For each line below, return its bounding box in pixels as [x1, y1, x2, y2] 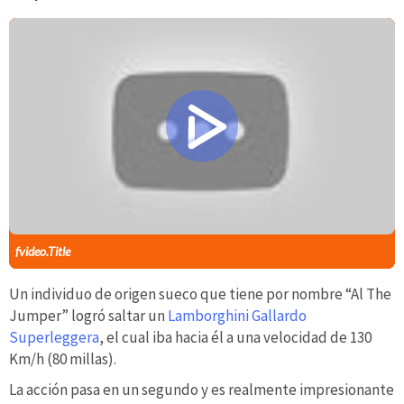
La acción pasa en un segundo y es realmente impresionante [9, 379, 394, 399]
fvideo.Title [15, 243, 70, 260]
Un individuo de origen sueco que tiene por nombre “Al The [9, 284, 391, 305]
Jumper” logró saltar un [9, 306, 168, 326]
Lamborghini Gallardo [168, 306, 307, 326]
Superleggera [9, 327, 99, 348]
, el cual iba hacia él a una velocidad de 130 [99, 327, 372, 348]
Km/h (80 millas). [9, 349, 116, 370]
